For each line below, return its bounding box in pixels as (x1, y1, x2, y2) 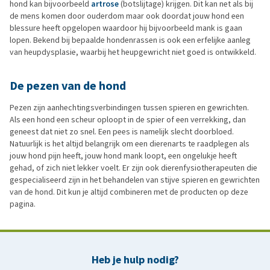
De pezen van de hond (10, 77, 126, 94)
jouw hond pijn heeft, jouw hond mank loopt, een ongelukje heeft (10, 149, 237, 162)
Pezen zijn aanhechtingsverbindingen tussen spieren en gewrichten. (10, 101, 249, 113)
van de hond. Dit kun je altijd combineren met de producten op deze (10, 186, 248, 198)
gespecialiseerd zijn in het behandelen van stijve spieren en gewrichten (10, 174, 260, 186)
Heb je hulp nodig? (91, 252, 179, 267)
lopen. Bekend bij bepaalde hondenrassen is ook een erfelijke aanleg (10, 34, 251, 46)
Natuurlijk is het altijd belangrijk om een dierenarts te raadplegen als (10, 137, 250, 149)
